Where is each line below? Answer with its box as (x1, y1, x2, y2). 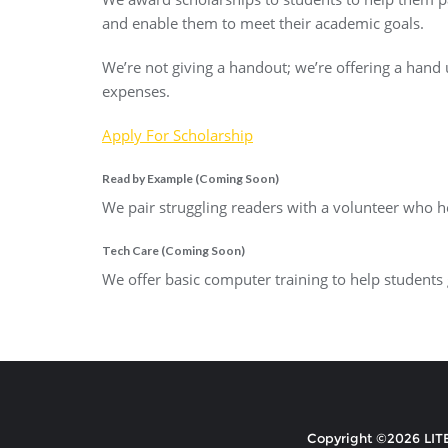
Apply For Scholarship (102, 124, 253, 145)
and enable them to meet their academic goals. (102, 12, 424, 33)
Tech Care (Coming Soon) (102, 242, 245, 258)
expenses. (102, 80, 170, 101)
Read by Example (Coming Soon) (102, 170, 279, 186)
